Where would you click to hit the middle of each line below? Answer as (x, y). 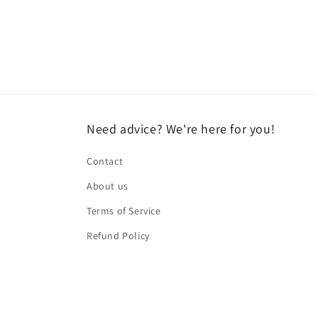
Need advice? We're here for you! (181, 129)
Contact (105, 161)
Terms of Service (124, 211)
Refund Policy (118, 236)
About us (108, 186)
